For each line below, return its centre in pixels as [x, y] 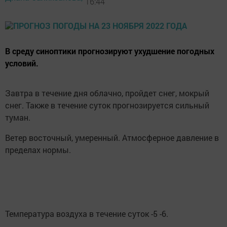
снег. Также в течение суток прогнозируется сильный [107, 105]
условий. [22, 63]
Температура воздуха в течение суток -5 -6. [87, 213]
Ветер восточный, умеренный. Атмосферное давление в [112, 137]
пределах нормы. [38, 149]
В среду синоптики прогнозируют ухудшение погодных [110, 51]
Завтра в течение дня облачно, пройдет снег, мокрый [107, 93]
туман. [18, 117]
